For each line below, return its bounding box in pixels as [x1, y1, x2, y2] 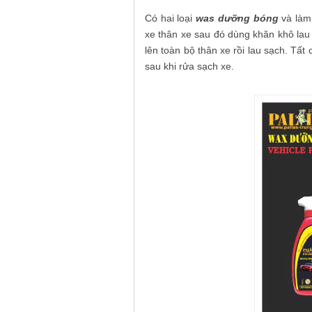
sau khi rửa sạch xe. [145, 61, 234, 72]
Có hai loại [145, 13, 196, 24]
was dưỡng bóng [196, 13, 279, 24]
